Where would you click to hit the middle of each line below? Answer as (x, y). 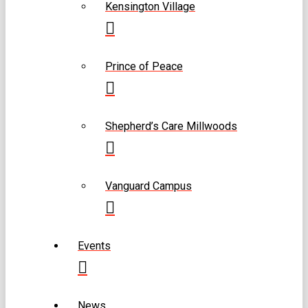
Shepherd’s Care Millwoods (171, 126)
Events (94, 245)
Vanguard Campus (148, 186)
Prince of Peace (144, 66)
